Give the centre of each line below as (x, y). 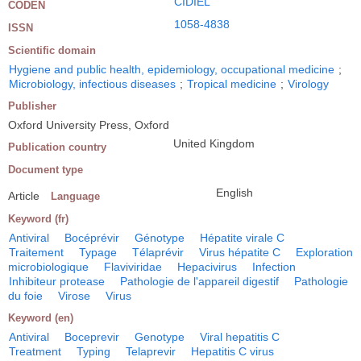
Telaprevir (151, 351)
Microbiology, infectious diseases (92, 83)
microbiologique (48, 266)
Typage (98, 252)
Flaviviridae (133, 266)
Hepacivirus (207, 266)
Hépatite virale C (242, 237)
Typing (93, 351)
